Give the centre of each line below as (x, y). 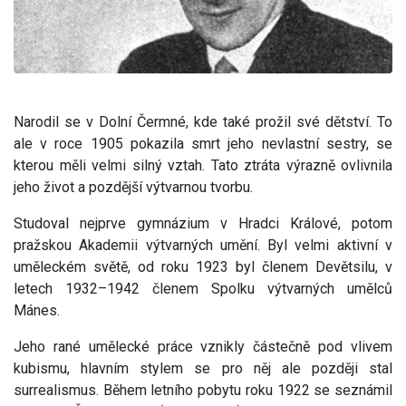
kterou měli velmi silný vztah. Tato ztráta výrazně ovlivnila (203, 166)
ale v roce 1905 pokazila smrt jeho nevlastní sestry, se (203, 144)
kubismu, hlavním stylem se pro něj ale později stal (203, 369)
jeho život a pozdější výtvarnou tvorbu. (133, 188)
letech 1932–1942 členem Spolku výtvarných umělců (203, 289)
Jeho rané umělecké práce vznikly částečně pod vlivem (203, 347)
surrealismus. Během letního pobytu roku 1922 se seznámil (203, 391)
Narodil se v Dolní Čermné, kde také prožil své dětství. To (203, 122)
